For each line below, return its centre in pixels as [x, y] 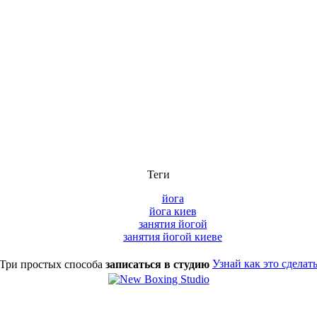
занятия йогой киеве [173, 236]
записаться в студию [157, 264]
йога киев [173, 211]
